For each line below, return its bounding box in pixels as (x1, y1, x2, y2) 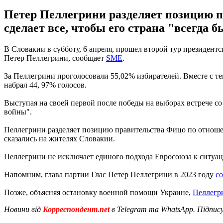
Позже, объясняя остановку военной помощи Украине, (4, 188, 193, 197)
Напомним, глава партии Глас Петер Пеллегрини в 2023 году (4, 170, 216, 179)
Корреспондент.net (41, 205, 111, 214)
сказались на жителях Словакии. (4, 134, 115, 143)
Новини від (4, 205, 41, 214)
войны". (4, 107, 32, 116)
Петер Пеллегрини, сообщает (4, 53, 106, 62)
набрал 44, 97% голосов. (4, 80, 87, 89)
